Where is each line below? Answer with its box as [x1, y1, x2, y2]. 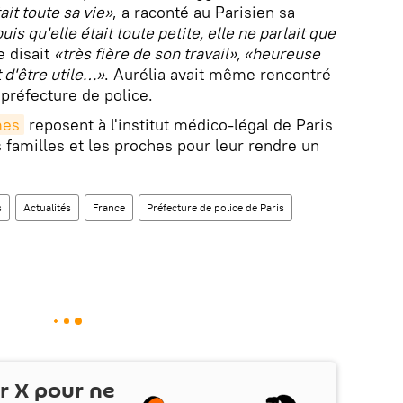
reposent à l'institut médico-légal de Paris [24, 114, 333, 136]
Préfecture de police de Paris [147, 201, 284, 215]
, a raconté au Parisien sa [112, 2, 295, 23]
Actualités [23, 201, 71, 215]
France [93, 201, 125, 215]
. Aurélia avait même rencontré [104, 64, 331, 85]
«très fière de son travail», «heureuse [54, 43, 320, 65]
